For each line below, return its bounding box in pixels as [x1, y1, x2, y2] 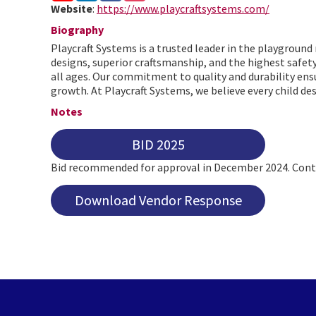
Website [51, 1, 92, 16]
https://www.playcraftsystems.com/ [97, 1, 269, 16]
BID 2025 [131, 135, 185, 153]
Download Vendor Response [74, 191, 242, 209]
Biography [51, 23, 104, 37]
